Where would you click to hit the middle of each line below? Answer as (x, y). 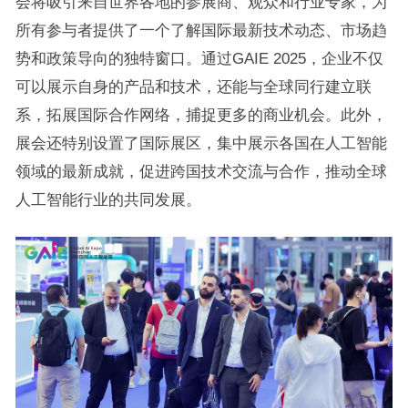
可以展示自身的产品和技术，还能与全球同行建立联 (193, 87)
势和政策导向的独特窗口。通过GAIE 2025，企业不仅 (199, 59)
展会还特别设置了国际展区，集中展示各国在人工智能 (201, 143)
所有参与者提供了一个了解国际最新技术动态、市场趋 (201, 31)
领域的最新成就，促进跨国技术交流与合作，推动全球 (201, 172)
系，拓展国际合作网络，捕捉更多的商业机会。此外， (201, 115)
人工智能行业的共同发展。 (108, 200)
